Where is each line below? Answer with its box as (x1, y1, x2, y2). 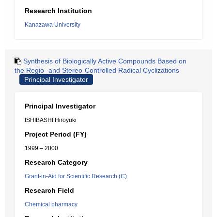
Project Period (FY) (25, 130, 87, 138)
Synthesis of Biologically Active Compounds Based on (23, 57, 186, 65)
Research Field (25, 186, 74, 194)
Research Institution (25, 7, 92, 15)
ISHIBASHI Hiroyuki (25, 117, 77, 124)
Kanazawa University (25, 21, 80, 28)
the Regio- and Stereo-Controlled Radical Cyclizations (15, 66, 179, 74)
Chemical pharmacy (25, 201, 77, 208)
